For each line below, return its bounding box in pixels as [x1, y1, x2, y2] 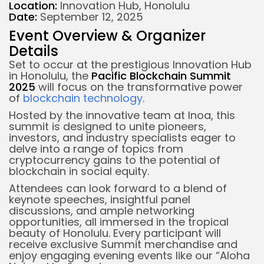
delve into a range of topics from [9, 141, 183, 156]
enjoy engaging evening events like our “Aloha [9, 247, 250, 263]
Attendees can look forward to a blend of [9, 180, 227, 196]
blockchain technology [23, 90, 143, 105]
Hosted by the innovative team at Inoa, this [9, 107, 235, 123]
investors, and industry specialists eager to [9, 130, 236, 145]
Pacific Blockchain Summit [91, 68, 231, 83]
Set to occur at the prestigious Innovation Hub [9, 57, 252, 72]
